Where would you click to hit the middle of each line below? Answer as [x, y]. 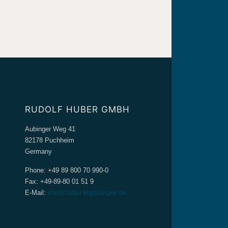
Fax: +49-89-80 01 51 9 [59, 182]
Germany [38, 152]
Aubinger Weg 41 [50, 129]
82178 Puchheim [49, 140]
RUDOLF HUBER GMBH [77, 110]
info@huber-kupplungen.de [86, 193]
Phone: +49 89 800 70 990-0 [66, 170]
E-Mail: [35, 193]
